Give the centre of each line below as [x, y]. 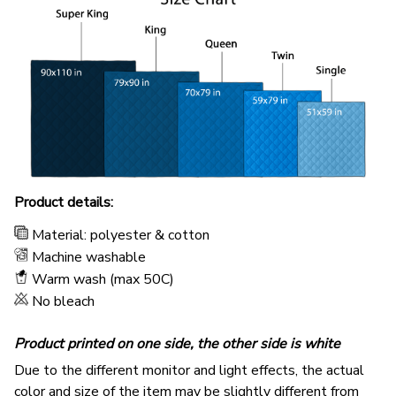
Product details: [64, 203]
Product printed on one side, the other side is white [177, 343]
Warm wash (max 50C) [103, 280]
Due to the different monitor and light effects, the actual [189, 371]
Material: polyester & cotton [121, 236]
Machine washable [89, 258]
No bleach [65, 302]
